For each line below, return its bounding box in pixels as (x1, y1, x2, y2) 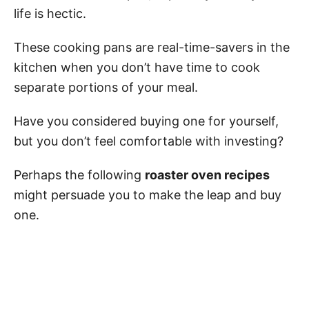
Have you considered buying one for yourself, (14, 114, 279, 128)
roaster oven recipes (145, 168, 270, 182)
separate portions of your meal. (14, 80, 198, 94)
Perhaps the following (14, 168, 145, 182)
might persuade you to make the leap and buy (14, 188, 281, 202)
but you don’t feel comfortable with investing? (14, 134, 283, 148)
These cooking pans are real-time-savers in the (14, 40, 290, 54)
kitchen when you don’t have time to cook (14, 60, 260, 74)
